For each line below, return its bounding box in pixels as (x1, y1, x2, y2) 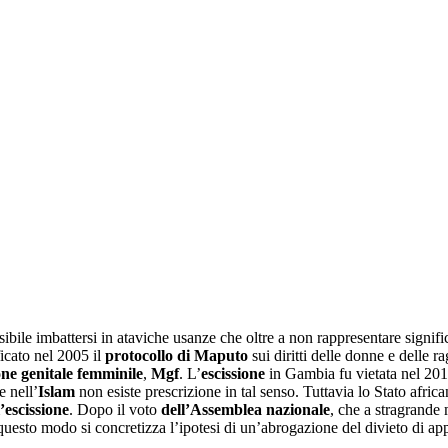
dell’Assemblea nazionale (161, 400, 330, 418)
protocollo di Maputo (105, 346, 248, 364)
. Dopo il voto (69, 400, 161, 418)
